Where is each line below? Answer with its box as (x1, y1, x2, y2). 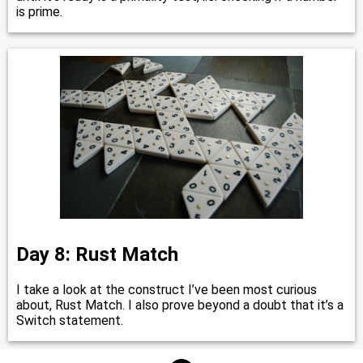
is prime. (16, 3, 62, 19)
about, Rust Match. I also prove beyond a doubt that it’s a (16, 297, 344, 313)
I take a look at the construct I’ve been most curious (16, 281, 317, 297)
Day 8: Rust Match (16, 242, 178, 266)
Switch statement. (16, 312, 123, 328)
